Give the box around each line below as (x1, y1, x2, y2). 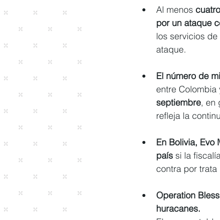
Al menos (156, 3, 193, 15)
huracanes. (156, 202, 200, 214)
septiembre (156, 96, 201, 108)
